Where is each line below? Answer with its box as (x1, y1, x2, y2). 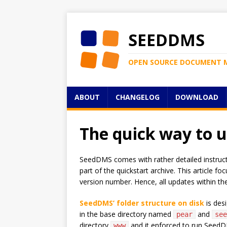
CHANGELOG (116, 92, 160, 102)
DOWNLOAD (175, 92, 218, 102)
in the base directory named (80, 209, 173, 219)
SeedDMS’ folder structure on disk (80, 198, 204, 208)
